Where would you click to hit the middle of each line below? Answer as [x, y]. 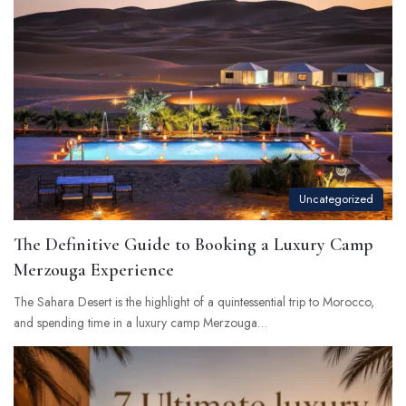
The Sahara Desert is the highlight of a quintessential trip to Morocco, [194, 302]
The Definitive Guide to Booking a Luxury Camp [193, 245]
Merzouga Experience [94, 270]
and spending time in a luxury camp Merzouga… [140, 323]
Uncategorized [336, 199]
